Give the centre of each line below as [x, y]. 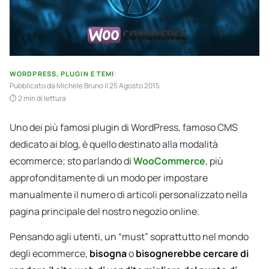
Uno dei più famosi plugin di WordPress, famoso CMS [124, 128]
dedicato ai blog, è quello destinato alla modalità [114, 144]
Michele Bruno [80, 86]
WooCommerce [169, 161]
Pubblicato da [33, 86]
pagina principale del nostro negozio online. [104, 212]
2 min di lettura [42, 98]
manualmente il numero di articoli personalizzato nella [128, 195]
